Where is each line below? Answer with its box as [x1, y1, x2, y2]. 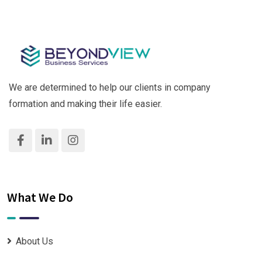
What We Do [7, 189, 73, 206]
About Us [16, 236, 53, 247]
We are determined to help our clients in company [9, 82, 211, 94]
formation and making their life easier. [9, 98, 162, 110]
